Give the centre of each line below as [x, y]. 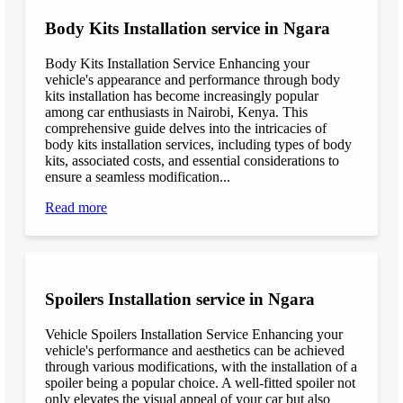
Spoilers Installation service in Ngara [180, 300]
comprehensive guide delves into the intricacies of [186, 128]
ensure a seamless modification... [138, 176]
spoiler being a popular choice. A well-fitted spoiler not [201, 383]
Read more [76, 207]
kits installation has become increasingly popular [182, 95]
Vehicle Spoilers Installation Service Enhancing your [194, 335]
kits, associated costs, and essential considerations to [193, 160]
